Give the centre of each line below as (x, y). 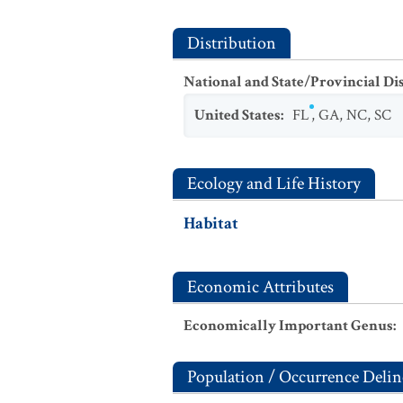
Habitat (211, 224)
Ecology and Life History (274, 184)
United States (237, 115)
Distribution (232, 43)
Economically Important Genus (288, 326)
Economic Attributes (260, 287)
